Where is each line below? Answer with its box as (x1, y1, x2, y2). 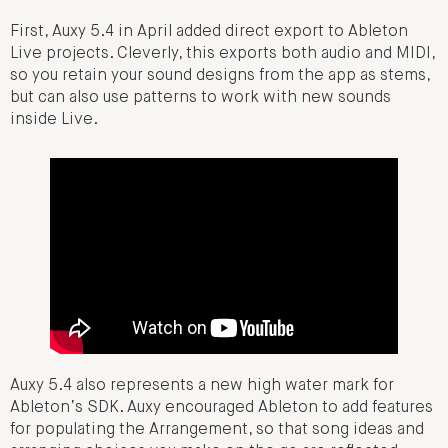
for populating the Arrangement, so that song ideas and (10, 422, 424, 439)
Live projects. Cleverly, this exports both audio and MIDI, (10, 46, 435, 63)
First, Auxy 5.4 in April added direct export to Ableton (10, 24, 408, 41)
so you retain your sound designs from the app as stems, (10, 68, 430, 85)
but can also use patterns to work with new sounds (10, 90, 391, 107)
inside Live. (10, 112, 98, 129)
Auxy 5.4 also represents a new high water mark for (10, 378, 394, 395)
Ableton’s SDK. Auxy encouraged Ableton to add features (10, 400, 433, 417)
